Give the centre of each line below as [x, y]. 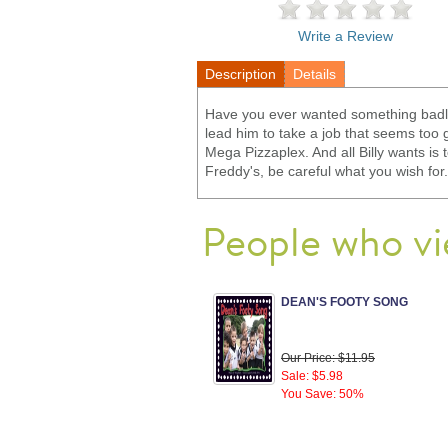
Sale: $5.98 [312, 375]
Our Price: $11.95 [328, 357]
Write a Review [345, 35]
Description [240, 73]
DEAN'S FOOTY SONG [344, 301]
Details [314, 73]
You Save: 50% [322, 393]
